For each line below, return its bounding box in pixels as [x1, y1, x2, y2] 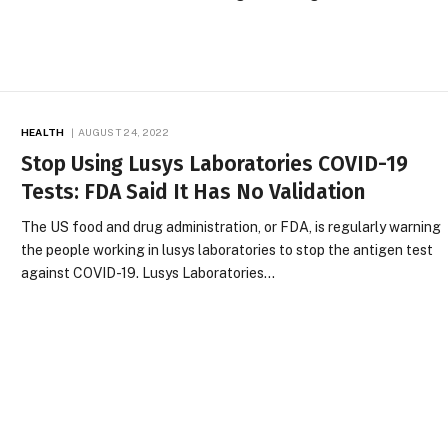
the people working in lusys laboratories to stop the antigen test [21, 241, 434, 258]
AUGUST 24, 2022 [78, 125, 170, 138]
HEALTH [21, 125, 64, 138]
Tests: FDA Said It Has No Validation [21, 178, 366, 205]
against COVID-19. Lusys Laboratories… [21, 264, 276, 281]
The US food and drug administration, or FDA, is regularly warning [21, 218, 442, 235]
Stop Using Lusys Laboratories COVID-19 [21, 150, 409, 177]
